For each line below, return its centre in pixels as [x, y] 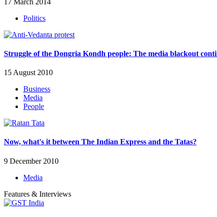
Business [37, 89]
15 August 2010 [28, 73]
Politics [34, 18]
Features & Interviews [38, 194]
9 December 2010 [31, 161]
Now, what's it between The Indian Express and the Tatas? [100, 142]
